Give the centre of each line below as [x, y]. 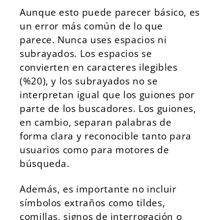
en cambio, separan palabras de [96, 122]
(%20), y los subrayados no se [89, 81]
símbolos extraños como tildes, [93, 203]
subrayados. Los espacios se [86, 53]
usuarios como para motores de [95, 150]
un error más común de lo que [91, 26]
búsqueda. [45, 163]
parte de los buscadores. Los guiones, [108, 108]
